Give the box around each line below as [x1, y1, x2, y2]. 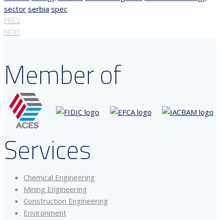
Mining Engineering [24, 184, 87, 194]
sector [4, 4, 26, 14]
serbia [28, 4, 49, 14]
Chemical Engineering [24, 172, 95, 182]
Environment [24, 207, 66, 218]
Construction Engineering [24, 195, 108, 206]
